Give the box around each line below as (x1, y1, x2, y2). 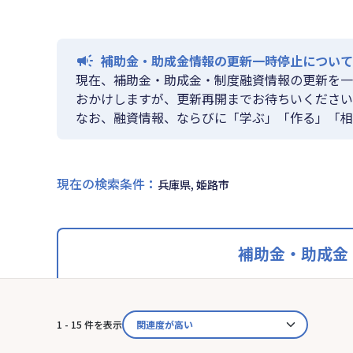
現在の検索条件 (57, 173, 145, 193)
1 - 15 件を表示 (57, 317, 122, 331)
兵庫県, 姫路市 (158, 176, 229, 192)
